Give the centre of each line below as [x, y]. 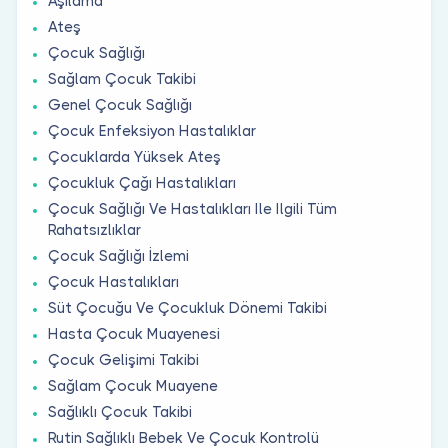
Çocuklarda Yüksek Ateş [134, 156]
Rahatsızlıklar [94, 229]
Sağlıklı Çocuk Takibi [120, 411]
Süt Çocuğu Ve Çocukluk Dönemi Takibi [187, 307]
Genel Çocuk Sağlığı [120, 104]
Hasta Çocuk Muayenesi [134, 333]
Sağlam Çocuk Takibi [122, 78]
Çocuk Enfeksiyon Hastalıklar [152, 130]
